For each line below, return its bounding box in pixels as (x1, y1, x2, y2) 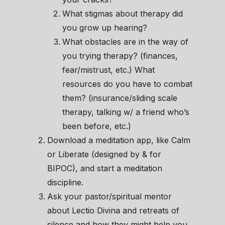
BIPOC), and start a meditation (47, 163, 162, 174)
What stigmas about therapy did (62, 9, 183, 19)
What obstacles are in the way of (62, 37, 188, 47)
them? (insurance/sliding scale (62, 93, 177, 103)
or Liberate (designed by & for (47, 149, 161, 160)
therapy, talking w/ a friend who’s (62, 107, 189, 118)
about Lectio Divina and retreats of (47, 205, 179, 216)
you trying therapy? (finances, (62, 51, 178, 61)
